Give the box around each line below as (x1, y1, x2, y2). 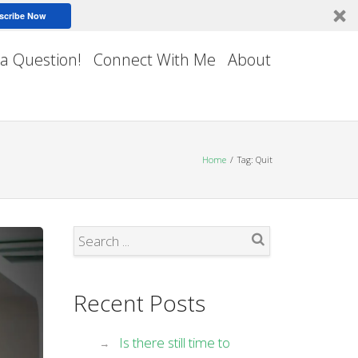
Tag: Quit (237, 153, 272, 165)
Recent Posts (73, 288, 205, 318)
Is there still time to (118, 333, 230, 352)
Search (246, 256, 284, 269)
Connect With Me (93, 49, 216, 70)
